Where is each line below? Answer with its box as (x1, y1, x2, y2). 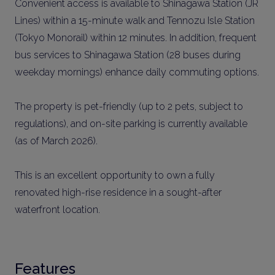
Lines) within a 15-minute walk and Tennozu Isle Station (15, 15, 255, 26)
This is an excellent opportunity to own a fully (15, 169, 215, 181)
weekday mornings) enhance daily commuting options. (15, 66, 259, 78)
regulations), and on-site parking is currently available (15, 118, 247, 130)
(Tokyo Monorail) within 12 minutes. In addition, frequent (15, 32, 257, 44)
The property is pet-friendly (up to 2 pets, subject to (15, 101, 243, 112)
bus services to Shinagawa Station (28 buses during (15, 49, 241, 61)
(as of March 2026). (15, 135, 98, 147)
